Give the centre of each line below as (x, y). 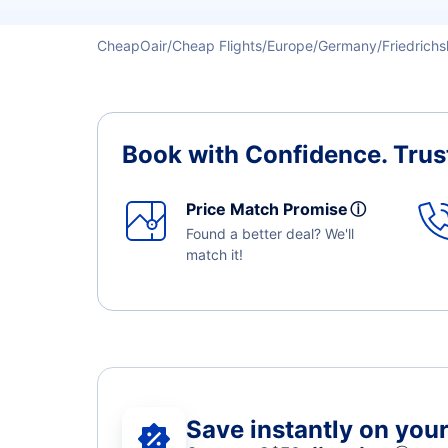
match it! (214, 254)
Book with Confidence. (257, 154)
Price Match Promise (271, 209)
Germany (347, 45)
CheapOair (132, 45)
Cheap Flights (217, 45)
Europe (290, 45)
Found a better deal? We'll (270, 233)
